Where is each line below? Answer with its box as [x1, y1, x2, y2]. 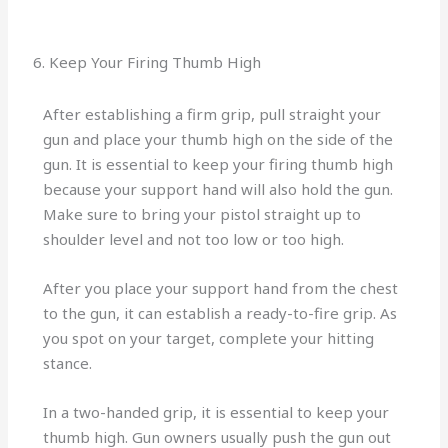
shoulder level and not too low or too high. [43, 228, 349, 249]
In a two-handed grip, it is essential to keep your [43, 401, 390, 422]
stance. [43, 352, 97, 373]
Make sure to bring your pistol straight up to [43, 203, 362, 224]
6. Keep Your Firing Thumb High [33, 51, 262, 72]
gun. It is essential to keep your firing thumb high [43, 153, 394, 174]
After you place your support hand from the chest [43, 277, 399, 298]
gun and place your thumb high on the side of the [43, 128, 394, 149]
